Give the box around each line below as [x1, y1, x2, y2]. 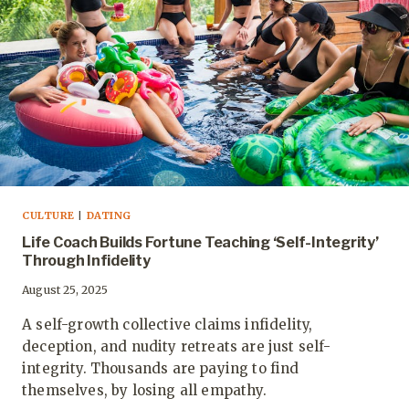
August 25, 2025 [22, 283, 109, 298]
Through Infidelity [22, 252, 151, 270]
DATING [86, 209, 131, 223]
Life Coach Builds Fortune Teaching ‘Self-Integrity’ [22, 234, 379, 252]
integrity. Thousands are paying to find [22, 360, 299, 378]
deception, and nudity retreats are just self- [22, 338, 331, 356]
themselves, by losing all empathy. [22, 382, 267, 400]
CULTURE [22, 209, 75, 223]
